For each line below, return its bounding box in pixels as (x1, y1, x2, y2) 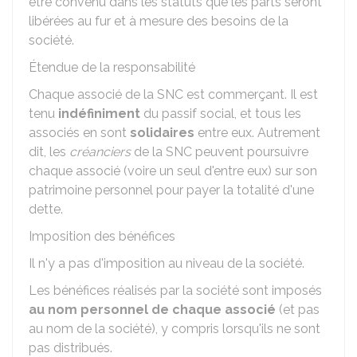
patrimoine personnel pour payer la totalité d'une (29, 182, 314, 198)
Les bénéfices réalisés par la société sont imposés (29, 283, 322, 298)
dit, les (29, 144, 69, 159)
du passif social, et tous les (140, 106, 301, 121)
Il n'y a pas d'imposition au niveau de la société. (29, 256, 304, 271)
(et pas (276, 302, 320, 317)
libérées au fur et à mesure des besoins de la (29, 14, 288, 29)
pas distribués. (29, 340, 112, 355)
